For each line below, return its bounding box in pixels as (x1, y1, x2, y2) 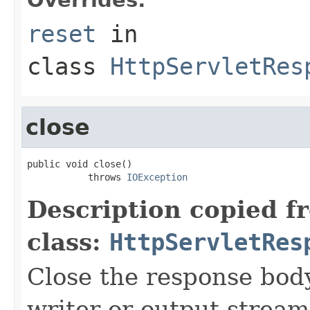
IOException (127, 171, 188, 183)
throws (27, 171, 127, 183)
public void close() (27, 158, 132, 170)
